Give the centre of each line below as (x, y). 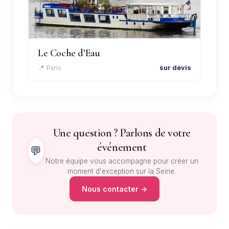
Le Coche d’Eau (69, 53)
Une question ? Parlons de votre (122, 133)
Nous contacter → (114, 189)
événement (122, 147)
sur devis (175, 67)
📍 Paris (50, 67)
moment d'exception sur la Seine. (122, 171)
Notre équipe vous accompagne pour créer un (122, 161)
